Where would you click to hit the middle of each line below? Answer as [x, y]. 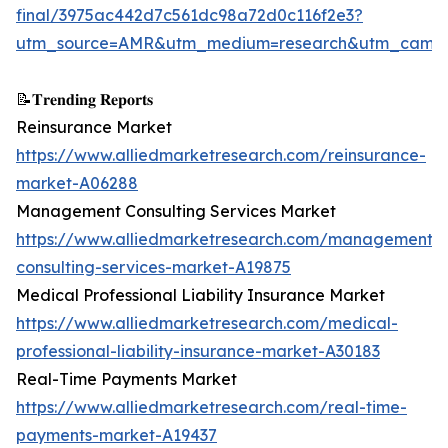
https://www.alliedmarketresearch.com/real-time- [211, 407]
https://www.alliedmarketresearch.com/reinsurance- [221, 155]
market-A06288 [77, 183]
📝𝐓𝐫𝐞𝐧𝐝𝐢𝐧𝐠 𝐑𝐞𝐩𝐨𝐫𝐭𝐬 [84, 99]
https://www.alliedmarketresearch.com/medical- [207, 323]
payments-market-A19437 [116, 435]
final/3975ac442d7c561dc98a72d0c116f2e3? [189, 15]
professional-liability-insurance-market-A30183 [198, 351]
